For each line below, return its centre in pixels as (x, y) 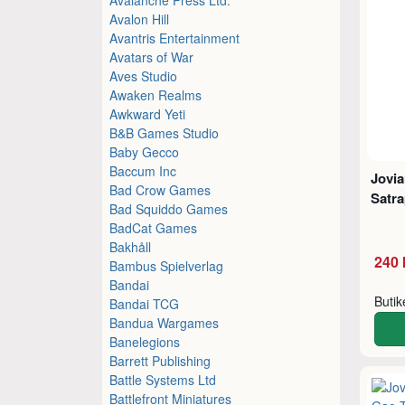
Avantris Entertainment (175, 38)
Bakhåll (131, 246)
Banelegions (145, 341)
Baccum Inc (143, 170)
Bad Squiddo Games (169, 208)
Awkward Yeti (148, 113)
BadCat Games (154, 227)
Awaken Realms (156, 94)
